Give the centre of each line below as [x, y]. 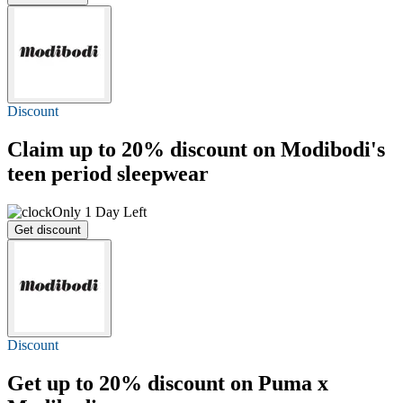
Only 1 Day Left [99, 211]
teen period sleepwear [108, 173]
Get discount [48, 229]
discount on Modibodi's [275, 149]
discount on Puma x [235, 383]
